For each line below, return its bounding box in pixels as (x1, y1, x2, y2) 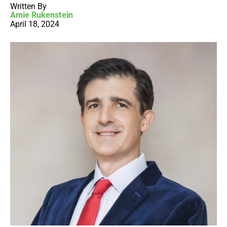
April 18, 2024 (10, 19, 59, 29)
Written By (10, 2, 47, 12)
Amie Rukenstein (10, 10, 73, 20)
